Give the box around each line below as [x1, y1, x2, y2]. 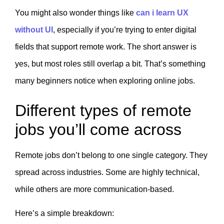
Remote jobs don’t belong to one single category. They [15, 150, 207, 159]
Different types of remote [15, 101, 191, 119]
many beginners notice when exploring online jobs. [15, 76, 195, 85]
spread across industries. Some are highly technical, [15, 167, 199, 176]
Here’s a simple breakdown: [15, 209, 114, 218]
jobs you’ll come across [15, 120, 181, 138]
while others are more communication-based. [15, 184, 174, 193]
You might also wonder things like [15, 8, 136, 17]
